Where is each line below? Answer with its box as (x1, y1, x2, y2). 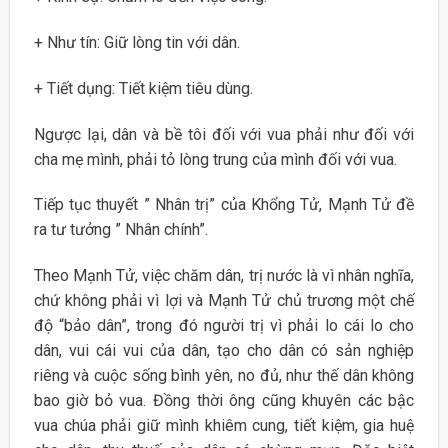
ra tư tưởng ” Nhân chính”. (33, 220, 208, 240)
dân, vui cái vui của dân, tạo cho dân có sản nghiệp (33, 341, 415, 361)
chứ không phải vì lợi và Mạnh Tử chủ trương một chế (33, 291, 415, 311)
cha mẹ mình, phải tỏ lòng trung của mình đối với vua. (33, 149, 397, 169)
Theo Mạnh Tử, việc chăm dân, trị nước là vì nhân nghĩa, (33, 266, 415, 286)
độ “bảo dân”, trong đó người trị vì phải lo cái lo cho (33, 316, 415, 336)
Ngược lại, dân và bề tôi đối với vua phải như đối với (33, 124, 415, 144)
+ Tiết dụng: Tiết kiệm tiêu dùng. (33, 78, 253, 98)
